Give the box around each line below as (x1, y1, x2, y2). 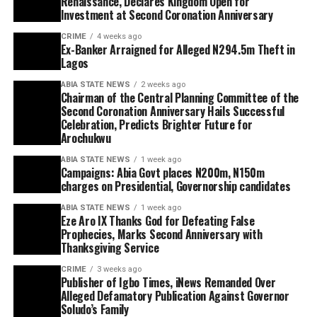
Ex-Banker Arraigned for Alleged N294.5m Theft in (60, 40, 295, 58)
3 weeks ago (96, 264, 142, 274)
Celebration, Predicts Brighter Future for (60, 115, 253, 133)
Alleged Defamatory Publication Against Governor (60, 287, 289, 304)
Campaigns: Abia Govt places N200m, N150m (60, 163, 265, 181)
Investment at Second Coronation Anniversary (60, 6, 273, 23)
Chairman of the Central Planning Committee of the (60, 88, 299, 106)
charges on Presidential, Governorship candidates (60, 177, 291, 195)
